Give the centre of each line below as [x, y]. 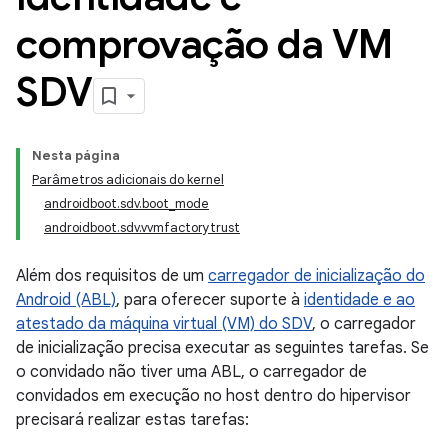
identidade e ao [359, 300]
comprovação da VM [204, 44]
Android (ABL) [66, 300]
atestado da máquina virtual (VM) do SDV [164, 324]
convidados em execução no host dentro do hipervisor [213, 396]
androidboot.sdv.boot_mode [126, 203]
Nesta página [76, 155]
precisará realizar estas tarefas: [132, 420]
